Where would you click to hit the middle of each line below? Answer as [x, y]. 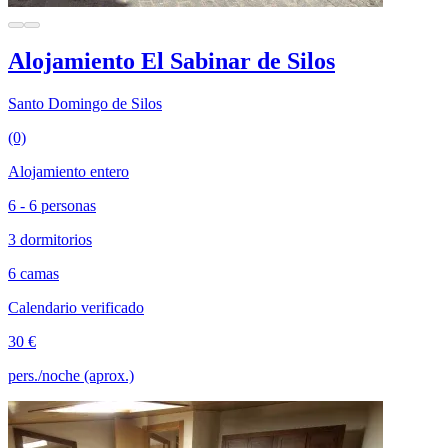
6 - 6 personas [52, 206]
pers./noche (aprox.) [71, 376]
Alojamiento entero [68, 172]
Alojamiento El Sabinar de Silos [171, 61]
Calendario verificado [76, 308]
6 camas [33, 274]
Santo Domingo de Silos [85, 104]
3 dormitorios [50, 240]
